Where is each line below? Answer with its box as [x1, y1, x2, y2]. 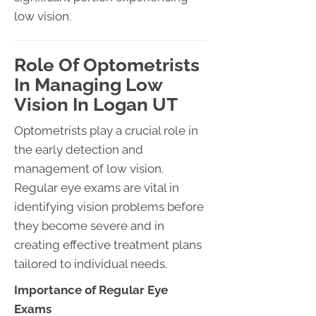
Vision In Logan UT [14, 93, 178, 115]
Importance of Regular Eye [14, 282, 168, 297]
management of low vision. [14, 161, 164, 176]
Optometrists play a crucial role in [14, 123, 198, 138]
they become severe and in [14, 218, 164, 233]
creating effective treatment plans [14, 237, 202, 252]
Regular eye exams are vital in [14, 180, 179, 195]
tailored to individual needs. [14, 256, 167, 271]
